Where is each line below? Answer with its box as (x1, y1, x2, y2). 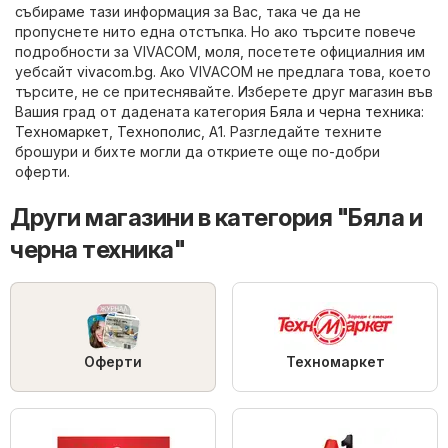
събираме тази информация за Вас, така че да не (15, 2, 361, 20)
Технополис (117, 122, 201, 140)
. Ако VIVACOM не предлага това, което (153, 62, 431, 80)
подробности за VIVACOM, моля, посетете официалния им (15, 42, 425, 60)
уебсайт (15, 62, 77, 80)
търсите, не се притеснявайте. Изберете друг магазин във (15, 82, 433, 100)
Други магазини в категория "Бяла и (10, 202, 422, 232)
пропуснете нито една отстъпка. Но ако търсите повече (15, 22, 416, 40)
